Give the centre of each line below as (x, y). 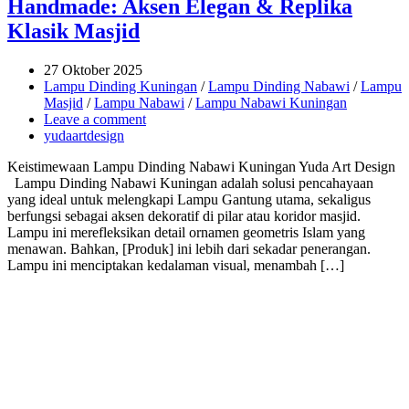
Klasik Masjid (73, 31)
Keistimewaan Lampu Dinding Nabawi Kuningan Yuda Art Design (201, 167)
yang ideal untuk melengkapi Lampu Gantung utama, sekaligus (189, 200)
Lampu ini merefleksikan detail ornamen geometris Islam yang (186, 233)
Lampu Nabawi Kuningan (271, 103)
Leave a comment (95, 120)
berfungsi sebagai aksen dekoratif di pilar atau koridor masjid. (184, 216)
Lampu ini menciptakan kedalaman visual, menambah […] (176, 266)
